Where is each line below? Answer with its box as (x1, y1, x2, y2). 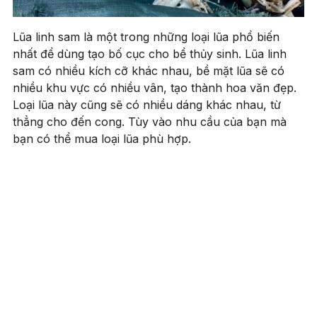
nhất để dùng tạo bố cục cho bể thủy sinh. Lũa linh (13, 47, 287, 62)
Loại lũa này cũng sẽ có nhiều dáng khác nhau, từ (13, 98, 281, 113)
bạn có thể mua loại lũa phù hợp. (13, 132, 195, 146)
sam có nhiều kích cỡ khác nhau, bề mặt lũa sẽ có (13, 64, 284, 79)
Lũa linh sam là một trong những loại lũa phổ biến (13, 30, 279, 45)
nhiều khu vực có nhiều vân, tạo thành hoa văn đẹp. (13, 81, 296, 96)
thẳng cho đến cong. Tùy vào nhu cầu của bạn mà (13, 115, 287, 129)
